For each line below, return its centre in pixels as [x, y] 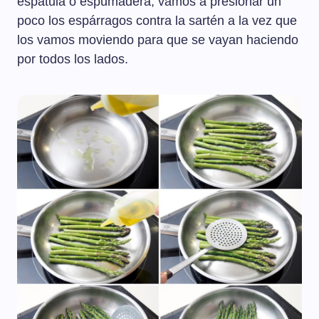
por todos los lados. [73, 59]
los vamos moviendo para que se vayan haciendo [158, 40]
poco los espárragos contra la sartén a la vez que [157, 21]
